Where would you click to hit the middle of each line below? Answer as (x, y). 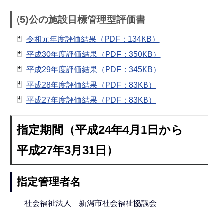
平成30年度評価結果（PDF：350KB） (93, 54)
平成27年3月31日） (67, 150)
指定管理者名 (49, 182)
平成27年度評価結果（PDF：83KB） (91, 100)
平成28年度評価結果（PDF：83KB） (91, 85)
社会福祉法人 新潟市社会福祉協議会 (86, 203)
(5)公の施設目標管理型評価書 (81, 19)
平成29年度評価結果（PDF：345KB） (93, 70)
